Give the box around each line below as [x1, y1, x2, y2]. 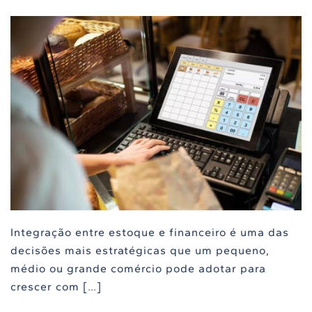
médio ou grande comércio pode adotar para [10, 261, 266, 275]
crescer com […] [10, 279, 102, 293]
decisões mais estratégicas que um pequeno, [10, 243, 270, 257]
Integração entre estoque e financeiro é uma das [10, 225, 289, 239]
